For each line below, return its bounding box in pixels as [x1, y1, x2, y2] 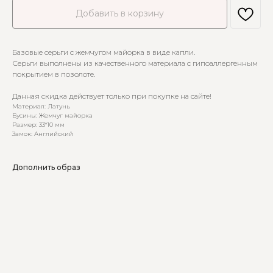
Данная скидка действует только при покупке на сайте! [12, 91, 211, 101]
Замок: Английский [12, 130, 73, 138]
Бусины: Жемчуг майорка [12, 112, 93, 120]
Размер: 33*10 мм [12, 121, 65, 129]
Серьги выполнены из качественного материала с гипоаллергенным [12, 58, 258, 68]
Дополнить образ [12, 163, 80, 172]
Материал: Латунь [12, 102, 70, 111]
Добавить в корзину [76, 8, 164, 19]
